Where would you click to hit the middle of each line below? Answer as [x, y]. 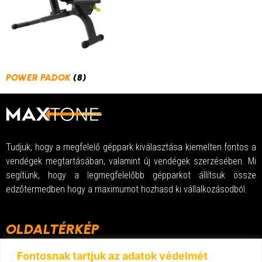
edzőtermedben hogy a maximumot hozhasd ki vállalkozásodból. [127, 189]
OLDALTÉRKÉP [53, 229]
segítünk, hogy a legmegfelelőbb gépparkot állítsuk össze [131, 175]
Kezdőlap [23, 254]
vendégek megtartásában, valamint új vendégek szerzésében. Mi [131, 161]
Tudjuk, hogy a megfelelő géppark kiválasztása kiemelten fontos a [131, 147]
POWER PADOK [39, 77]
